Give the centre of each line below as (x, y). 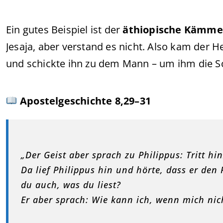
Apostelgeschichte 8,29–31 (85, 101)
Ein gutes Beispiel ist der (64, 30)
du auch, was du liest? (71, 185)
